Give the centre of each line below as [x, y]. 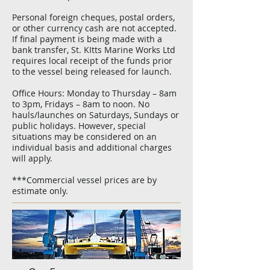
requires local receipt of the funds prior [92, 61]
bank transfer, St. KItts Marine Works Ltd [94, 50]
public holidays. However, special [79, 126]
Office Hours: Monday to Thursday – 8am [94, 93]
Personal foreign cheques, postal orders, [93, 17]
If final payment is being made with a [87, 39]
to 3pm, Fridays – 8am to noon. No [81, 104]
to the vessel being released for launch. [92, 71]
